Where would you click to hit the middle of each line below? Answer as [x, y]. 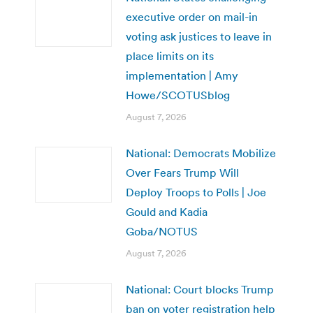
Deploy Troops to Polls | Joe [196, 192]
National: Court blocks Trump [200, 289]
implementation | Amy [182, 75]
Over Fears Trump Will [182, 172]
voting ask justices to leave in [199, 36]
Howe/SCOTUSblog [178, 95]
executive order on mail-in [192, 16]
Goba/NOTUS [162, 231]
